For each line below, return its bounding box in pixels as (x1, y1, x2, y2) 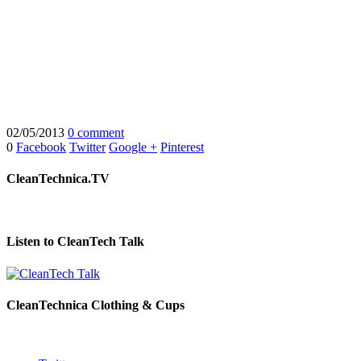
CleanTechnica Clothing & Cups (6, 297, 185, 312)
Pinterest (160, 139, 204, 154)
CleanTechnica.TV (6, 171, 110, 185)
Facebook (16, 139, 66, 154)
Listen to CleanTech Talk (6, 234, 144, 249)
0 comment (68, 125, 124, 139)
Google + (109, 139, 157, 154)
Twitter (69, 139, 106, 154)
